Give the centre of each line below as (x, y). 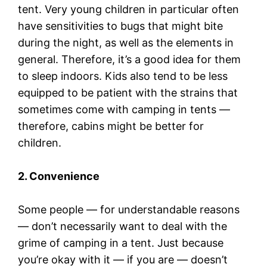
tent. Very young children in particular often (129, 9)
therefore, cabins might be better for (111, 126)
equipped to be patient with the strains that (128, 92)
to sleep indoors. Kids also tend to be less (123, 76)
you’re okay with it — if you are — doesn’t (123, 259)
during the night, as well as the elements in (126, 42)
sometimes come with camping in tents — (124, 109)
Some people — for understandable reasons (129, 209)
